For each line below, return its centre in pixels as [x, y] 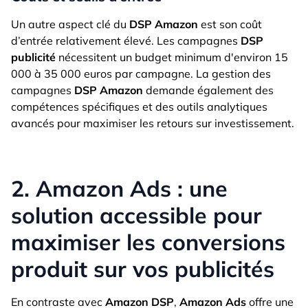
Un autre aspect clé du [70, 24]
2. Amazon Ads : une [119, 189]
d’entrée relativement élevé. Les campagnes [126, 41]
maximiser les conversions [148, 242]
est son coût [230, 24]
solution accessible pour [136, 216]
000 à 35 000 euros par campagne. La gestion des [141, 74]
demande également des [208, 90]
